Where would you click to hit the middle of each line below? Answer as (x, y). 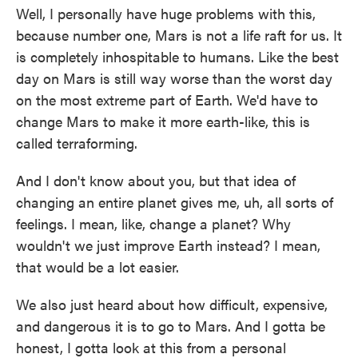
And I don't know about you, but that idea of (156, 180)
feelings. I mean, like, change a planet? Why (153, 223)
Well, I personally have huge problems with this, (166, 13)
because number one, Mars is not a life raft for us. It (179, 34)
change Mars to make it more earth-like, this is (163, 121)
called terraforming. (77, 142)
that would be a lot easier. (97, 266)
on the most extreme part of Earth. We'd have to (167, 99)
